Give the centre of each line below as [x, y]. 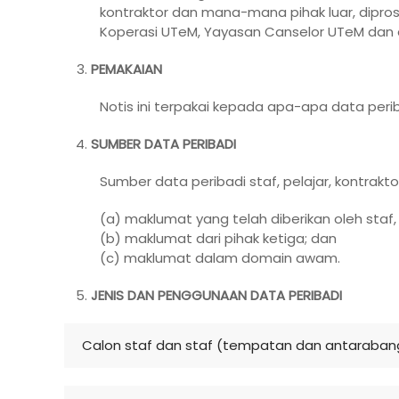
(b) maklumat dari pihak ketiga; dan [218, 238]
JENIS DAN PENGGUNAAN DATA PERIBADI [216, 295]
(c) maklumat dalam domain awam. [220, 257]
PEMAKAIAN [126, 69]
